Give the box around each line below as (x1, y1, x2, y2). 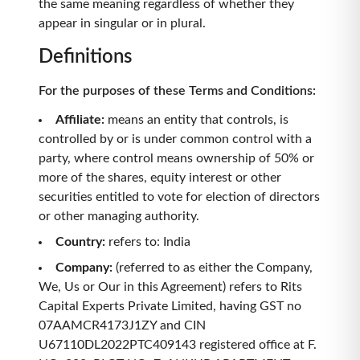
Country (55, 235, 102, 248)
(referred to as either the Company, (116, 261, 313, 274)
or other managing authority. (39, 210, 199, 223)
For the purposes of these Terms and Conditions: (39, 84, 316, 97)
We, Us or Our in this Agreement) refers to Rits (39, 280, 302, 293)
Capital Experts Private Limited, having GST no (39, 300, 301, 313)
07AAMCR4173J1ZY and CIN (39, 319, 206, 332)
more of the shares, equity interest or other (39, 171, 281, 184)
